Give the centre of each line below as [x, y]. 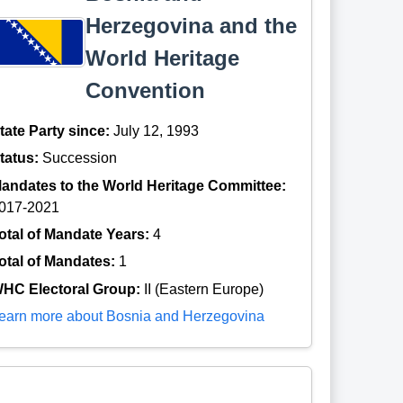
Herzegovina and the [192, 25]
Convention [146, 90]
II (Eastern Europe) [204, 289]
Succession [80, 158]
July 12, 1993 [157, 130]
